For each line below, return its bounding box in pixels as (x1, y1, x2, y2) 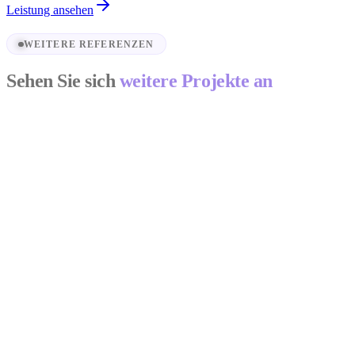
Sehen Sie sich (6, 71, 116, 92)
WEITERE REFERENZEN (23, 39, 155, 49)
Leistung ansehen (6, 3, 94, 17)
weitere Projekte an (119, 71, 273, 92)
